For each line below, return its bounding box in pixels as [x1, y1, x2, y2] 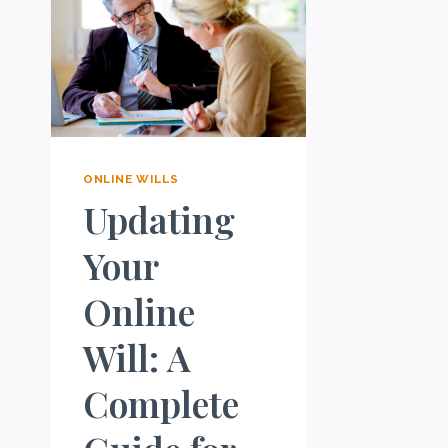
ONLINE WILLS [83, 171, 179, 186]
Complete [83, 378, 239, 427]
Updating [83, 194, 235, 243]
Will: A [83, 332, 191, 381]
